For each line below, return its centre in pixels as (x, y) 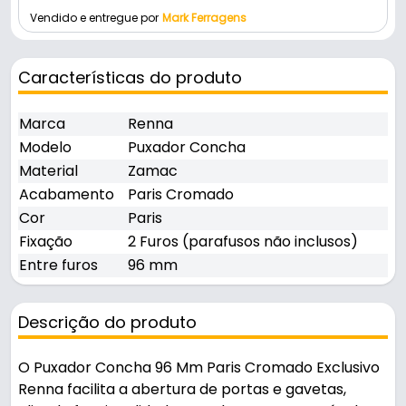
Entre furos (58, 266)
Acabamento (67, 195)
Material (48, 171)
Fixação (46, 242)
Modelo (45, 148)
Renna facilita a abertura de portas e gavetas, (182, 390)
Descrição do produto (107, 323)
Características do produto (130, 78)
